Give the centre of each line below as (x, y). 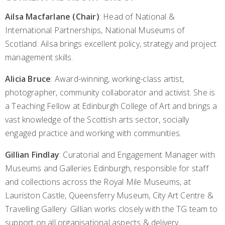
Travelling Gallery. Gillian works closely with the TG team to (111, 209)
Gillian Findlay (32, 155)
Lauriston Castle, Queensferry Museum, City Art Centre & (109, 196)
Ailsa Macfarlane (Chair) (52, 17)
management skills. (39, 58)
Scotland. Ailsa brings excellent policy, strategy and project (111, 44)
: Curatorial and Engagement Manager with (137, 155)
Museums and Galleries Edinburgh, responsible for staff (107, 168)
